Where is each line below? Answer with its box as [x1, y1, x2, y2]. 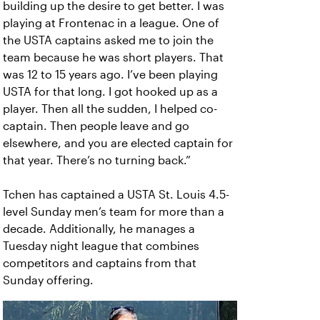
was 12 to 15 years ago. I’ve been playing [3, 69, 218, 81]
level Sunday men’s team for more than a [3, 206, 224, 219]
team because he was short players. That [3, 51, 224, 64]
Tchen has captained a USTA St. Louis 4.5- [3, 189, 229, 201]
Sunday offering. [3, 274, 94, 287]
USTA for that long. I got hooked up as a [3, 86, 218, 99]
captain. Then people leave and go [3, 120, 189, 133]
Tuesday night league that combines [3, 240, 199, 253]
